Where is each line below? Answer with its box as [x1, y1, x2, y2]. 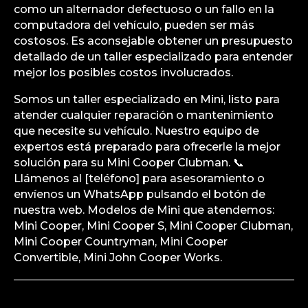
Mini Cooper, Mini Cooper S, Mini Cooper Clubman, [14, 219, 293, 232]
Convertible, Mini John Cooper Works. [14, 250, 222, 264]
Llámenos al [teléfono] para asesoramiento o [14, 171, 265, 185]
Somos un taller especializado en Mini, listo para [14, 92, 280, 106]
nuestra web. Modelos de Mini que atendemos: [14, 203, 274, 217]
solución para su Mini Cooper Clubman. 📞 [14, 155, 244, 169]
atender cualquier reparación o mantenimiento [14, 108, 274, 122]
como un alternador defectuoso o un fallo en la [14, 2, 274, 16]
